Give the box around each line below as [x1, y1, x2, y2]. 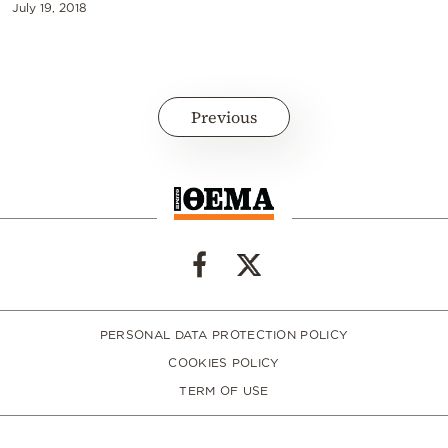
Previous [191, 105, 257, 128]
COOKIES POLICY [168, 356, 280, 370]
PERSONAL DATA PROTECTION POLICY [99, 328, 349, 342]
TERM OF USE [179, 384, 269, 398]
